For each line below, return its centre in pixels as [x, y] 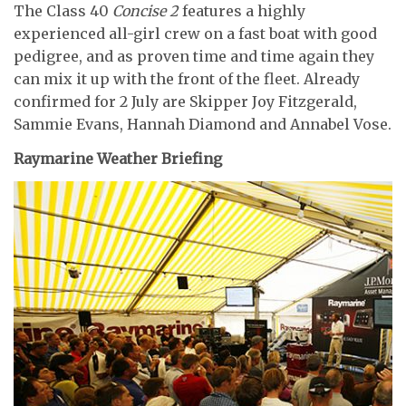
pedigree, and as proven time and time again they [194, 57]
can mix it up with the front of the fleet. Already [187, 79]
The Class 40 [63, 11]
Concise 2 [145, 11]
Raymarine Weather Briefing [118, 158]
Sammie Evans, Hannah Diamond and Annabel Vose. [203, 125]
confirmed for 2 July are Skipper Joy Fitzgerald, [185, 102]
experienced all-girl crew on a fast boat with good [195, 34]
